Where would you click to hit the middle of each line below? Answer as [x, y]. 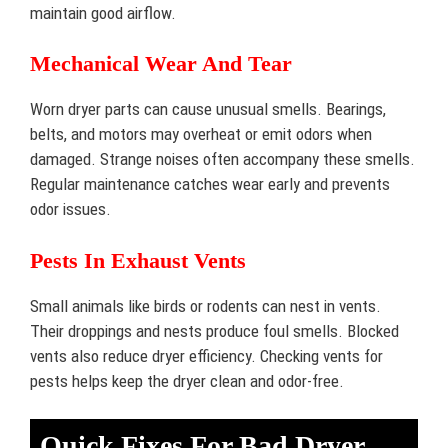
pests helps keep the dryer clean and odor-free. [187, 380]
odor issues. [70, 209]
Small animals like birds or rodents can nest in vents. [205, 305]
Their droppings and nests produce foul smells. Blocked [214, 330]
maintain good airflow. [103, 12]
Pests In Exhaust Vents [138, 260]
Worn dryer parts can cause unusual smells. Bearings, [208, 109]
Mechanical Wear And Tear [161, 63]
